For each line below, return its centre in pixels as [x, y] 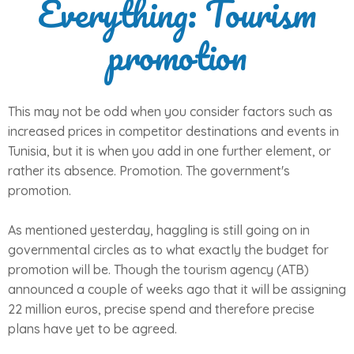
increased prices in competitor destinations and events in [173, 131]
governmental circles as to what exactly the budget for [168, 250]
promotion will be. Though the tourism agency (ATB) [158, 269]
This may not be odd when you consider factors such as [170, 111]
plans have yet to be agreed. [92, 329]
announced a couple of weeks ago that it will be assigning [177, 289]
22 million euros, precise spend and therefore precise [161, 309]
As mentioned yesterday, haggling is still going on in [159, 230]
